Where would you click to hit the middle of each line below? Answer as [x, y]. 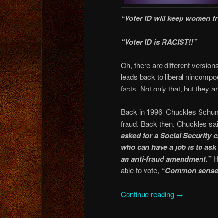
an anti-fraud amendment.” [167, 159]
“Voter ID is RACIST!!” [159, 42]
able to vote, [141, 170]
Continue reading [148, 194]
